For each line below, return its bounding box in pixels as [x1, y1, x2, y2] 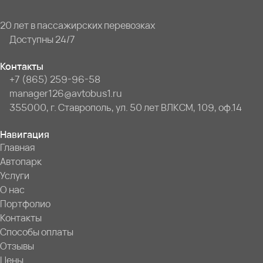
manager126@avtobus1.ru [9, 87, 122, 100]
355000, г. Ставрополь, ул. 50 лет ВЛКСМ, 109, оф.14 [9, 101, 242, 114]
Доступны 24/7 [9, 33, 75, 46]
